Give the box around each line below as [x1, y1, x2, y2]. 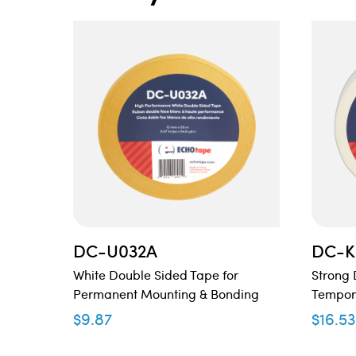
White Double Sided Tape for [73, 266, 239, 284]
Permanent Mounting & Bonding [73, 285, 260, 304]
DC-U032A [73, 238, 158, 263]
